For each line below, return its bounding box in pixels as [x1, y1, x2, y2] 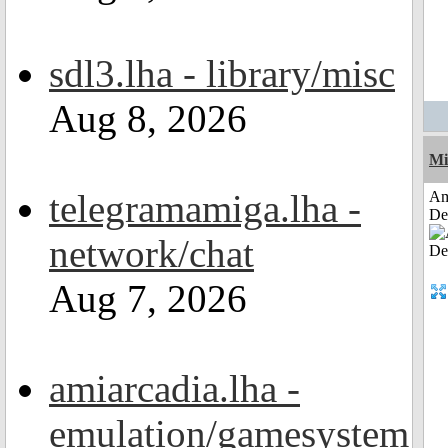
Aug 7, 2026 [49, 277, 247, 320]
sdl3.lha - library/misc [49, 52, 395, 95]
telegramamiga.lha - [49, 187, 361, 230]
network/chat [49, 232, 254, 275]
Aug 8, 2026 [49, 97, 247, 140]
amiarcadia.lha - [49, 367, 300, 410]
